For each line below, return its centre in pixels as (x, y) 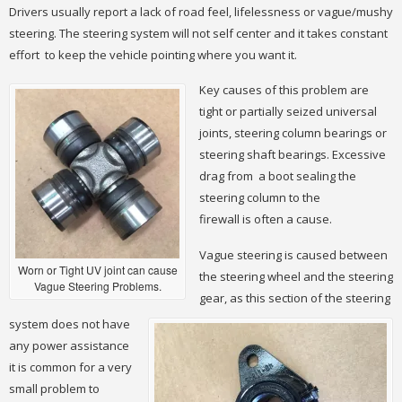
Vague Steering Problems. (97, 286)
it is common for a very (70, 367)
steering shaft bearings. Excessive (293, 155)
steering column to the (260, 198)
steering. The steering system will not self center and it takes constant (198, 33)
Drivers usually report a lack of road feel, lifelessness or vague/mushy (201, 11)
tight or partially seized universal (288, 112)
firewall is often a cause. (266, 219)
